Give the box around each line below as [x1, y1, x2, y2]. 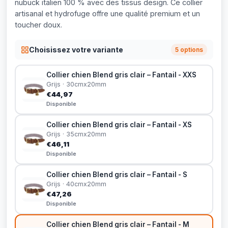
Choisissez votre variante [29, 45, 123, 54]
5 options [175, 46, 203, 53]
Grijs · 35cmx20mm [46, 130, 106, 138]
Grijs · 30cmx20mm [46, 80, 106, 88]
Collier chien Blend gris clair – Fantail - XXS [46, 71, 196, 79]
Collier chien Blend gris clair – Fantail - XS [46, 121, 192, 129]
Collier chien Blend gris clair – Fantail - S [46, 170, 187, 179]
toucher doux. [15, 20, 62, 29]
